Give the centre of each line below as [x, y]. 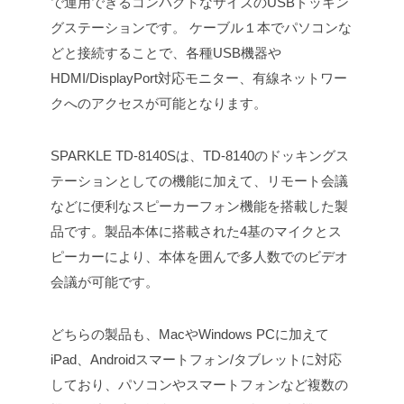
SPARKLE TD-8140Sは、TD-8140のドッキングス [200, 156]
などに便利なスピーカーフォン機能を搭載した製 [199, 207]
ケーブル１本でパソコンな [269, 28]
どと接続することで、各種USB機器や [166, 53]
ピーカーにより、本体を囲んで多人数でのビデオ [199, 257]
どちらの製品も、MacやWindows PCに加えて [190, 335]
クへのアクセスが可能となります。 [159, 104]
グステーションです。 [118, 28]
